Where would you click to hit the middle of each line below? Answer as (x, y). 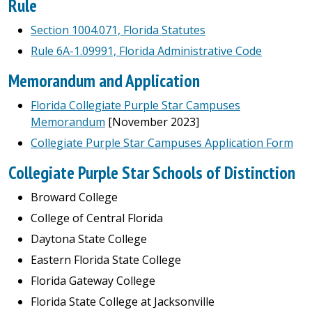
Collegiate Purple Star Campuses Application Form (162, 143)
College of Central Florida (97, 218)
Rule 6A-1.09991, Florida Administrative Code (146, 51)
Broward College (74, 197)
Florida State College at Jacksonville (123, 302)
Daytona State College (89, 239)
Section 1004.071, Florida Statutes (118, 30)
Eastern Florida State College (106, 260)
